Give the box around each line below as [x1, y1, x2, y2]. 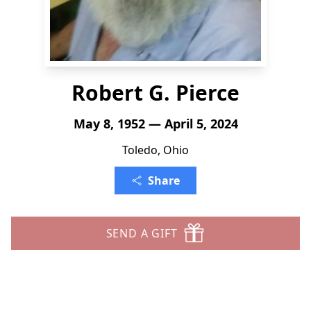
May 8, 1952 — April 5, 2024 [73, 115, 238, 132]
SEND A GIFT [106, 226, 178, 241]
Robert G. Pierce [72, 78, 239, 107]
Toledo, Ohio [122, 142, 189, 158]
